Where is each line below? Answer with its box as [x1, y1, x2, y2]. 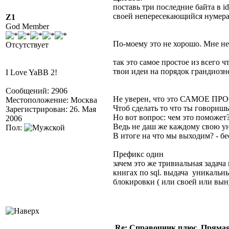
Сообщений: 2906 [6, 86, 67, 95]
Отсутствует [6, 40, 49, 49]
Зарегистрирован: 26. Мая [6, 105, 96, 113]
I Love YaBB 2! [6, 68, 57, 77]
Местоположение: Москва [6, 96, 97, 104]
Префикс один [113, 150, 164, 158]
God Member [6, 22, 49, 31]
